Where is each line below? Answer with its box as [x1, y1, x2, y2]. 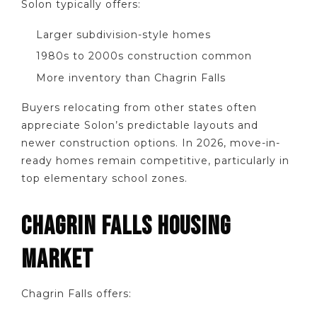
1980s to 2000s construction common [36, 50, 252, 63]
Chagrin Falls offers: [21, 287, 132, 301]
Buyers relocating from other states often [21, 101, 257, 115]
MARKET [21, 244, 93, 276]
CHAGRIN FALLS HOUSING [21, 211, 231, 243]
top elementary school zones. [21, 172, 188, 185]
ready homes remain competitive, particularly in [21, 154, 289, 168]
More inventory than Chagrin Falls [36, 71, 226, 84]
